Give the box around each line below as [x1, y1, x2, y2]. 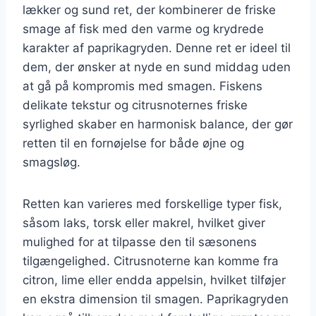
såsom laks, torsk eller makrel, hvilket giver [23, 215, 265, 230]
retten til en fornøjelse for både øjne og [23, 135, 244, 150]
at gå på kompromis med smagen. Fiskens [23, 78, 262, 93]
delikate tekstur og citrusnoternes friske [23, 97, 248, 112]
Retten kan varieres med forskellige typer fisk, [23, 196, 282, 211]
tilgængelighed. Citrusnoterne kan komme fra [23, 253, 279, 268]
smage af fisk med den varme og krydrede [23, 21, 264, 36]
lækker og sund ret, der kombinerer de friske [23, 2, 276, 17]
